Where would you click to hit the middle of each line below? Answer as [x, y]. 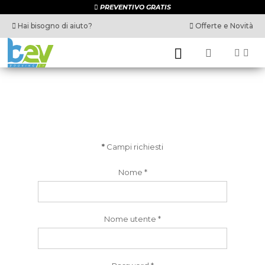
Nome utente [130, 219]
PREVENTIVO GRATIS [135, 7]
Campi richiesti [134, 147]
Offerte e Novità [223, 26]
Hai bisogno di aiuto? [54, 26]
